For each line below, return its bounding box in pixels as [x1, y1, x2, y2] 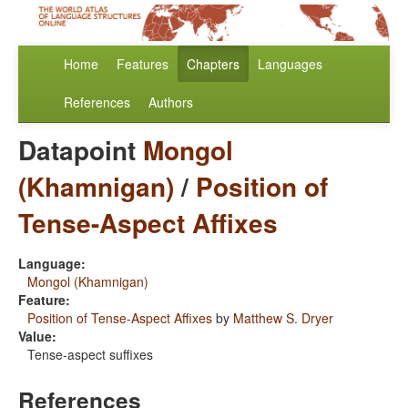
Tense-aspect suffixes [27, 345, 153, 364]
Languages [258, 55, 322, 74]
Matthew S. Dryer [233, 309, 333, 328]
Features [117, 55, 168, 74]
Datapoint [18, 131, 143, 169]
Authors [148, 93, 193, 112]
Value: [18, 327, 56, 346]
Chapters [187, 55, 240, 74]
